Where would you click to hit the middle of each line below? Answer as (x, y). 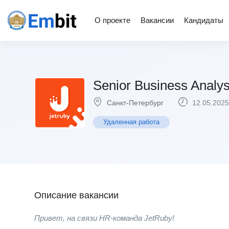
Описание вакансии (76, 195)
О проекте (112, 20)
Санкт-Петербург (135, 103)
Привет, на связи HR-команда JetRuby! (104, 218)
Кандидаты (204, 20)
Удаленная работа (131, 122)
